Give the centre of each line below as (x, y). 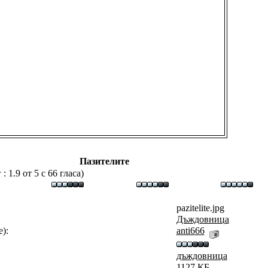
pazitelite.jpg (200, 208)
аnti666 (190, 231)
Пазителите (104, 161)
